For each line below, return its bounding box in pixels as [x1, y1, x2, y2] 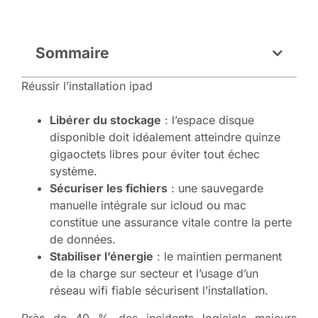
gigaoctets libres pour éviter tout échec [50, 147, 260, 162]
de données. [50, 232, 116, 247]
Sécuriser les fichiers [50, 181, 168, 196]
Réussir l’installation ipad [21, 79, 153, 94]
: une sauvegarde [168, 181, 263, 196]
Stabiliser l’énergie [50, 249, 153, 264]
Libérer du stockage [50, 113, 161, 128]
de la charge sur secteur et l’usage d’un [50, 266, 258, 281]
